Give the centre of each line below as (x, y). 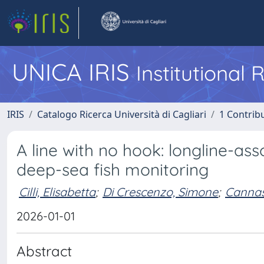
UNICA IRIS (74, 72)
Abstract (44, 251)
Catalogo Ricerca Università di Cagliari (122, 114)
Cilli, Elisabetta (57, 192)
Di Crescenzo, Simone (160, 192)
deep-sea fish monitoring (113, 169)
